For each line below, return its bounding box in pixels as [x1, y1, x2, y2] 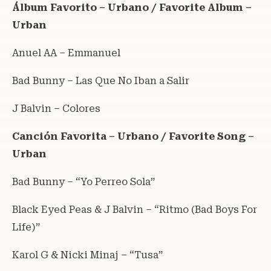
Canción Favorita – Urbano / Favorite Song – [12, 130, 254, 142]
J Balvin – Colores [12, 102, 100, 114]
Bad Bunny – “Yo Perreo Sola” [12, 175, 155, 188]
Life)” [12, 221, 40, 233]
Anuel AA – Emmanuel [12, 47, 120, 59]
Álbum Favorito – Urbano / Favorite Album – [12, 1, 252, 13]
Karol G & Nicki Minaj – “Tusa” [12, 249, 163, 261]
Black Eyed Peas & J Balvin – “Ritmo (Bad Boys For [12, 203, 257, 215]
